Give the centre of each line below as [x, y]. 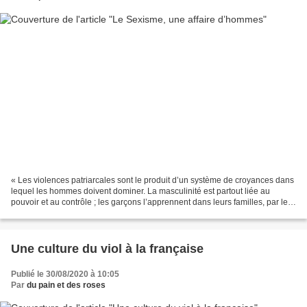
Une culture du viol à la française [107, 248]
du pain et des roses [66, 285]
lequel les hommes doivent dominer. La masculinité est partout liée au [140, 191]
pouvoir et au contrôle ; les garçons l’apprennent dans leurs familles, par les [151, 202]
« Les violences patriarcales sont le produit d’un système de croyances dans [152, 180]
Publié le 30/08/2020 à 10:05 [65, 274]
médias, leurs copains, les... [62, 213]
